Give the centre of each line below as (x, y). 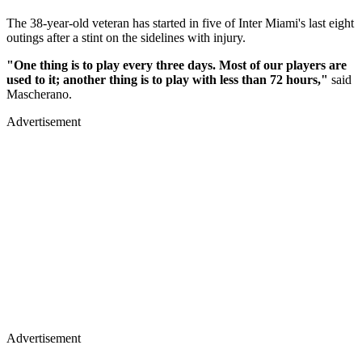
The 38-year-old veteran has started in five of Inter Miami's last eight (180, 23)
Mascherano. (39, 94)
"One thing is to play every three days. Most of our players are (177, 65)
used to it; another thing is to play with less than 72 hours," (169, 79)
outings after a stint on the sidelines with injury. (126, 37)
